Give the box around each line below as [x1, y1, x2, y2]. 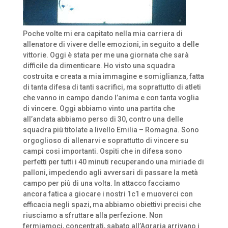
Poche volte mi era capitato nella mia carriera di [22, 30, 183, 38]
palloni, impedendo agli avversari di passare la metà [22, 168, 198, 177]
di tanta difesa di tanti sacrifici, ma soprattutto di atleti [22, 83, 201, 91]
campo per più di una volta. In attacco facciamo [22, 179, 180, 187]
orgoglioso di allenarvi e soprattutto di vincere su [22, 136, 188, 145]
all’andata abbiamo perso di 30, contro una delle [22, 115, 183, 123]
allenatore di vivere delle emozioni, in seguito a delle [22, 40, 199, 48]
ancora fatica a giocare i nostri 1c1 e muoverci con [22, 190, 193, 198]
